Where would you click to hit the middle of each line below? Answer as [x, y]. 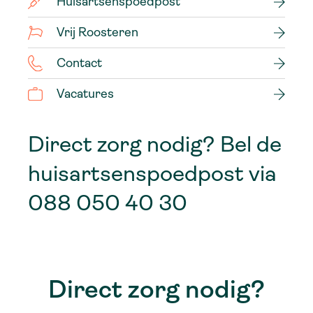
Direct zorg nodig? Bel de [155, 145]
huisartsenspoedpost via [152, 174]
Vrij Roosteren [97, 32]
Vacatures [85, 94]
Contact [79, 63]
